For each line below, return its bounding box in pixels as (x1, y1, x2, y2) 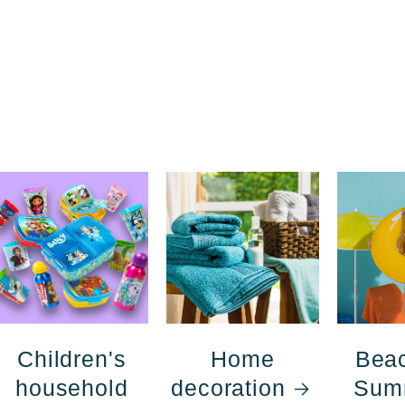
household (14, 374, 128, 400)
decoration (171, 374, 286, 400)
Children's (17, 345, 127, 372)
